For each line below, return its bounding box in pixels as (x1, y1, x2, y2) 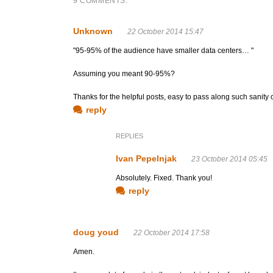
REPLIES (116, 132, 143, 140)
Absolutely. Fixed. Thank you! (116, 174, 212, 182)
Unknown (73, 26, 113, 36)
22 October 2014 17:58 (133, 229, 210, 237)
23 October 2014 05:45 (191, 155, 268, 163)
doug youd (73, 227, 119, 237)
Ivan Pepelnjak (116, 154, 177, 163)
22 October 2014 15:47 (127, 27, 204, 36)
